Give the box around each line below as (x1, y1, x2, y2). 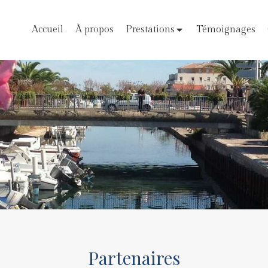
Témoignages (196, 24, 255, 35)
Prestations (126, 24, 175, 35)
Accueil (32, 24, 63, 35)
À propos (75, 24, 114, 35)
